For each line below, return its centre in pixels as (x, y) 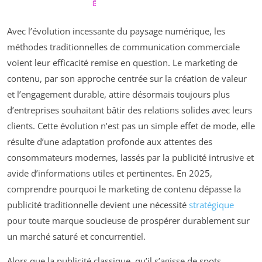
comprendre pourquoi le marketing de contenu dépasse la (124, 189)
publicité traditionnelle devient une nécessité (98, 204)
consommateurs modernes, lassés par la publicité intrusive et (130, 157)
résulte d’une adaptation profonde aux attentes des (110, 141)
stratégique (211, 204)
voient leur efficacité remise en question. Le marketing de (122, 62)
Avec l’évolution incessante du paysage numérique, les (116, 31)
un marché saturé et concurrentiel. (76, 236)
